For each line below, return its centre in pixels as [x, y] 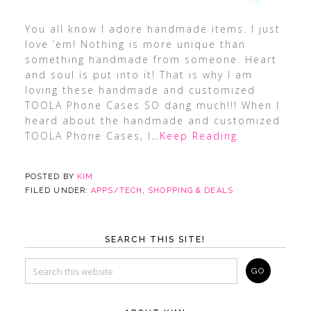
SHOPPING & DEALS [191, 191]
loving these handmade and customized [140, 90]
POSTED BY [51, 177]
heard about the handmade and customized [152, 120]
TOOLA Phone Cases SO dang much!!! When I [152, 105]
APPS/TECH [117, 191]
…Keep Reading [194, 136]
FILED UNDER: [58, 191]
